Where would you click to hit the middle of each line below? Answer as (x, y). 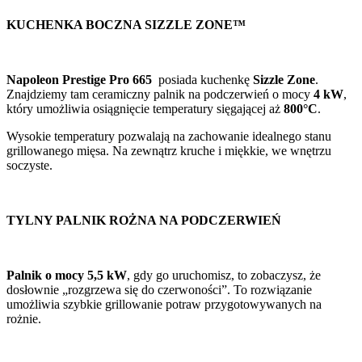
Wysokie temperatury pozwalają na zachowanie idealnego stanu (169, 137)
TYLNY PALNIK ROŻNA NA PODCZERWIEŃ (144, 221)
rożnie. (24, 319)
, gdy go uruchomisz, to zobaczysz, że (224, 276)
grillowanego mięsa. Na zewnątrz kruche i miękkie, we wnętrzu (169, 151)
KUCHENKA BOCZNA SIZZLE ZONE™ (126, 25)
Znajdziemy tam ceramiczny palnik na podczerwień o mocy (160, 95)
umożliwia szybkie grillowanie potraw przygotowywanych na (164, 305)
